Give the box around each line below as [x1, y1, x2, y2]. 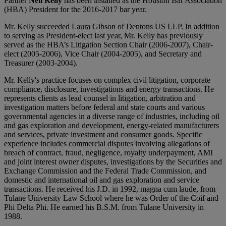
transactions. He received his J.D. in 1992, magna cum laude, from [4, 184, 215, 193]
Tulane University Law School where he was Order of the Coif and [4, 193, 218, 202]
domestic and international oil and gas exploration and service [4, 175, 199, 184]
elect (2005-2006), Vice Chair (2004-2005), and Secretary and [4, 49, 202, 58]
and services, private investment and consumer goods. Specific [4, 130, 202, 139]
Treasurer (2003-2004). [4, 58, 78, 67]
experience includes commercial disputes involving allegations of [4, 139, 210, 148]
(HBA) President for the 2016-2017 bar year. [4, 5, 147, 14]
